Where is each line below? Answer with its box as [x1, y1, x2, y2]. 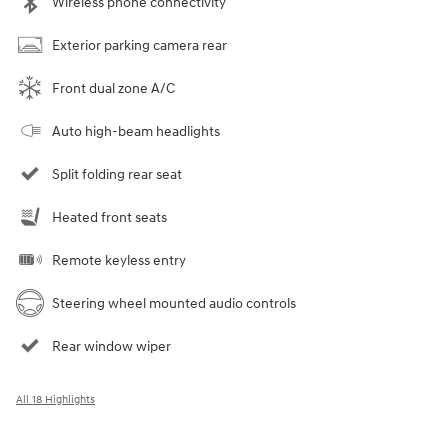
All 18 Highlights [16, 392, 95, 406]
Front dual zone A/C [52, 79, 175, 97]
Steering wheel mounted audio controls [52, 294, 296, 312]
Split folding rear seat [52, 165, 182, 183]
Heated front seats [52, 208, 167, 226]
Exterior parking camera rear [52, 36, 227, 54]
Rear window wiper [52, 337, 171, 355]
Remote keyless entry [52, 251, 186, 269]
